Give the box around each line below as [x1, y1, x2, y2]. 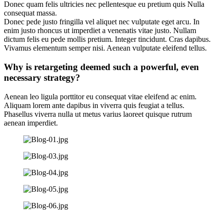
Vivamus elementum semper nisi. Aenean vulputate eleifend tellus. [4, 44, 207, 53]
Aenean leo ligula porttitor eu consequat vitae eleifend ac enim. [4, 92, 197, 101]
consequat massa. [4, 9, 57, 18]
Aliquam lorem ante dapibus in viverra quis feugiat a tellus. [4, 101, 184, 109]
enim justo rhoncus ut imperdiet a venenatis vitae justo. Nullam [4, 26, 196, 35]
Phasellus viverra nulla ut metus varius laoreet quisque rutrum [4, 109, 192, 118]
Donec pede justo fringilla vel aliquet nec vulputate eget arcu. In [4, 18, 200, 26]
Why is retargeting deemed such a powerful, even [4, 61, 199, 72]
